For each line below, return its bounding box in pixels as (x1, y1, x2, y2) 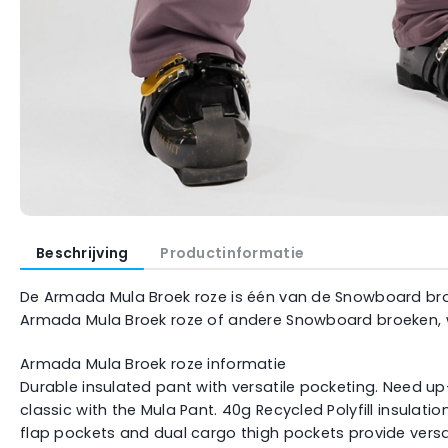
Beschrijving (36, 242, 129, 263)
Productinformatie (160, 242, 305, 263)
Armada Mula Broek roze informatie (20, 354, 287, 375)
